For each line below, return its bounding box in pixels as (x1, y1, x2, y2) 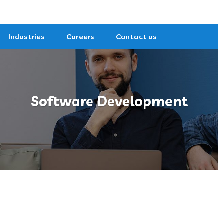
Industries (8, 32, 45, 41)
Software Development (30, 92, 188, 109)
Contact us (116, 32, 157, 41)
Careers (66, 32, 94, 41)
